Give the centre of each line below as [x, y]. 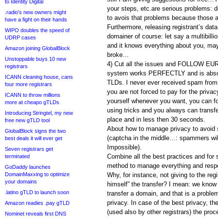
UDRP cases [20, 37]
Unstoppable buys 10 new [36, 59]
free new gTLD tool [27, 120]
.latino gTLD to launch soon [37, 192]
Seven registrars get [29, 149]
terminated [17, 156]
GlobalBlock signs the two [35, 131]
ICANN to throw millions [33, 95]
